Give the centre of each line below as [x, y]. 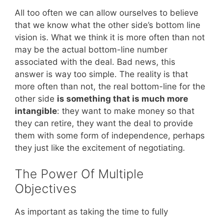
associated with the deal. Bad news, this [95, 62]
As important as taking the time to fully [91, 212]
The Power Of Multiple [79, 174]
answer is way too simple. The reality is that [101, 74]
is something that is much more [123, 98]
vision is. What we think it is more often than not [110, 37]
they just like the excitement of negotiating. [100, 148]
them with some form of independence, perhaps [110, 135]
